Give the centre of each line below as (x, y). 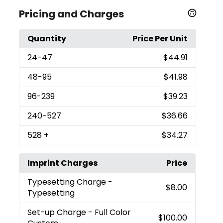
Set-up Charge (58, 212)
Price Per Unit (160, 38)
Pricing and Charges (72, 14)
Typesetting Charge (68, 182)
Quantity (47, 38)
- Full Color (110, 212)
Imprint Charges (63, 163)
